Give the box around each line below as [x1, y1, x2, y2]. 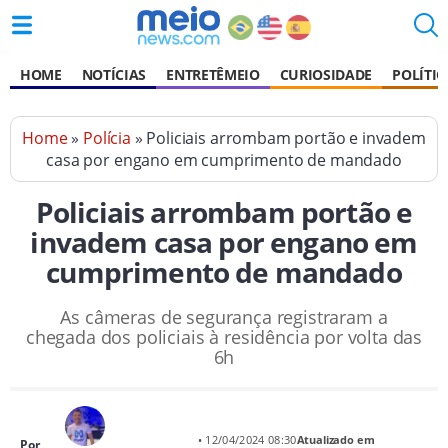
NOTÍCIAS [81, 65, 147, 84]
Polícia [83, 127, 131, 149]
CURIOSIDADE [279, 65, 373, 84]
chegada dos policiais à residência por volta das [25, 325, 423, 349]
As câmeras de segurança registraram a [60, 305, 388, 329]
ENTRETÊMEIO [166, 65, 260, 84]
